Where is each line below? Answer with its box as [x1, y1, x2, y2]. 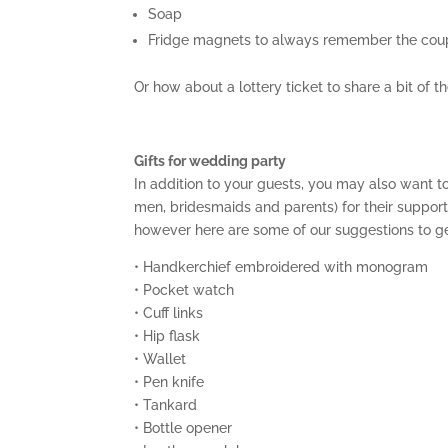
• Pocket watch [134, 281, 235, 298]
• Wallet [134, 350, 187, 367]
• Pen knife [134, 373, 205, 390]
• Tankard [134, 396, 198, 413]
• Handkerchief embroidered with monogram [134, 258, 429, 275]
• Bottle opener [134, 419, 233, 436]
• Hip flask [134, 327, 201, 344]
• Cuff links [134, 304, 204, 321]
